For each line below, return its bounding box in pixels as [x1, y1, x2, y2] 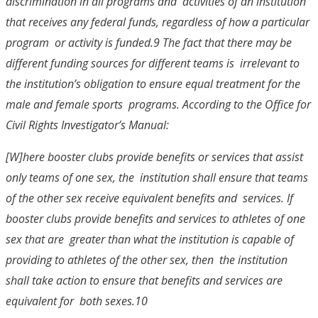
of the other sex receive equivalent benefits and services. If [6, 190, 293, 206]
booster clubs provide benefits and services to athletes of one [6, 210, 305, 226]
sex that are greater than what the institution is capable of [6, 231, 294, 247]
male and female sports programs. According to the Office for [6, 96, 311, 112]
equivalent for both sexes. [6, 292, 135, 309]
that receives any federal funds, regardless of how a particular [6, 13, 309, 30]
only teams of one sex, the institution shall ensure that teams [6, 169, 308, 185]
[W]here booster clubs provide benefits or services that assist [6, 148, 303, 165]
